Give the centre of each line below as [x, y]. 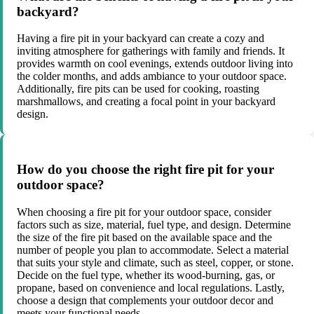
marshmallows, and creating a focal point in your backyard [146, 102]
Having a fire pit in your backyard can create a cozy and [141, 39]
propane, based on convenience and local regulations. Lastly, [151, 287]
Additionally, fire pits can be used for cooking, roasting [138, 89]
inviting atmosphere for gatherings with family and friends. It [151, 51]
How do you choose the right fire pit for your [145, 170]
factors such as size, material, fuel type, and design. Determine [154, 224]
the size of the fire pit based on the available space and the [144, 237]
